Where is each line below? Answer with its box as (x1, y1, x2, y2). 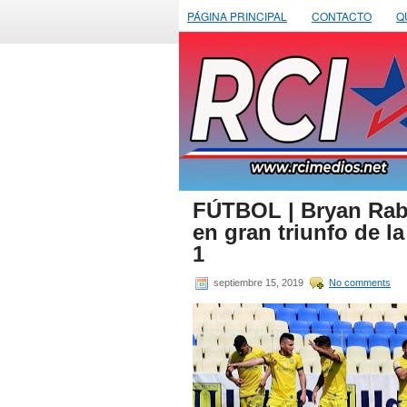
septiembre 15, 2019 (211, 276, 306, 288)
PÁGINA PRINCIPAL (187, 8, 287, 24)
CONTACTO (312, 8, 372, 24)
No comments (329, 276, 391, 288)
